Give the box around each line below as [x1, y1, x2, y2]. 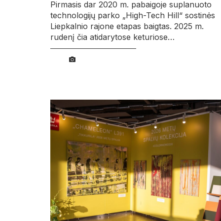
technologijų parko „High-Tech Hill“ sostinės [50, 10, 215, 21]
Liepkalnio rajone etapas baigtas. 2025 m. [50, 21, 204, 32]
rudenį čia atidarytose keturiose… [50, 32, 175, 42]
